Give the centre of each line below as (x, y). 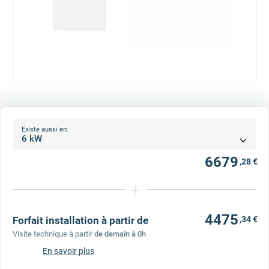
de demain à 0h (120, 234)
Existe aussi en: (45, 129)
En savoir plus (68, 251)
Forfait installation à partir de (80, 220)
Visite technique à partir (53, 234)
